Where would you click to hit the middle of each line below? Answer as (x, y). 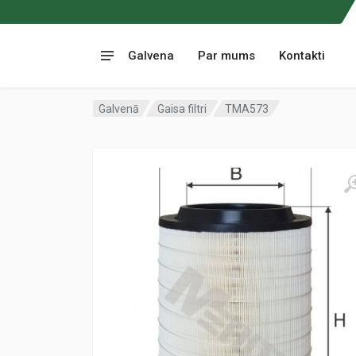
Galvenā (119, 108)
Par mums (226, 56)
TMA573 (247, 108)
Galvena (151, 56)
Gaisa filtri (182, 108)
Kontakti (302, 56)
